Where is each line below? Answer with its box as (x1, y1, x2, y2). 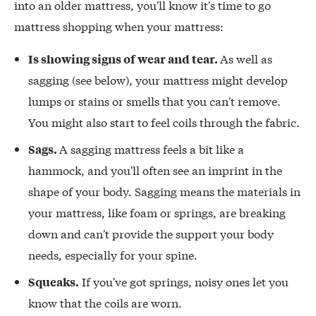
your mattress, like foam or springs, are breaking (28, 203, 286, 220)
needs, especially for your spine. (28, 245, 197, 262)
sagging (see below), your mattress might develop (28, 71, 288, 87)
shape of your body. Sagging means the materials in (28, 182, 300, 199)
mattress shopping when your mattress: (14, 17, 224, 34)
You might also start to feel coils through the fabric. (28, 113, 300, 130)
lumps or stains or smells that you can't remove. (28, 92, 281, 109)
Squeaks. (28, 273, 79, 289)
